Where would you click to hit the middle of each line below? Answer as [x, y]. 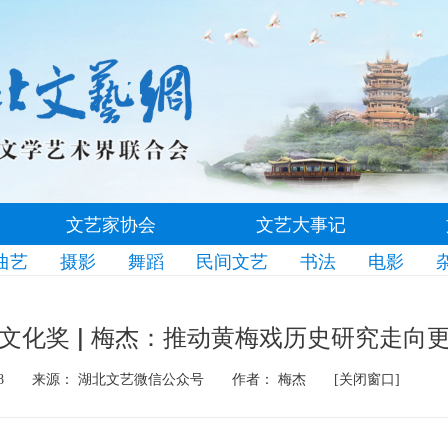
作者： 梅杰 [271, 379]
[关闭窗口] [367, 379]
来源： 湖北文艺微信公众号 [120, 379]
